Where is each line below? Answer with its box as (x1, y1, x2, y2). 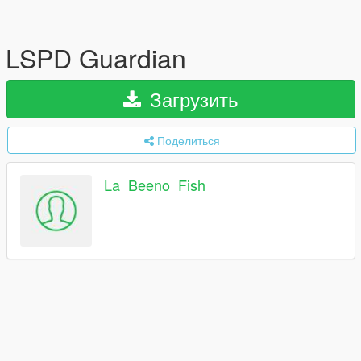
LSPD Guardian (6, 39, 186, 76)
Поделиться (156, 132, 220, 148)
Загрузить (144, 85, 239, 113)
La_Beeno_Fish (104, 174, 205, 196)
